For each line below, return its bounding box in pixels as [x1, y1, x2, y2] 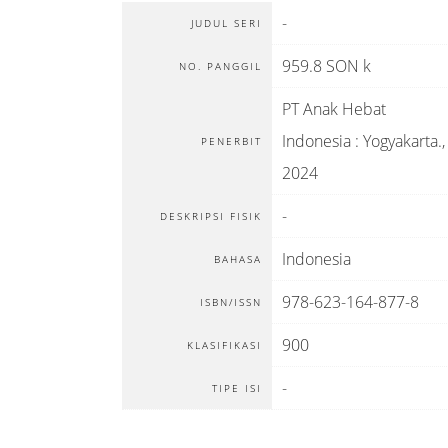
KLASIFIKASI [187, 338, 262, 352]
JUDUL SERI [191, 16, 262, 30]
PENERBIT [201, 134, 262, 148]
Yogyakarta [363, 130, 438, 152]
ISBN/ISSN [200, 295, 262, 309]
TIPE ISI [212, 381, 262, 395]
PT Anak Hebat [282, 98, 386, 120]
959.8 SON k [282, 55, 371, 77]
